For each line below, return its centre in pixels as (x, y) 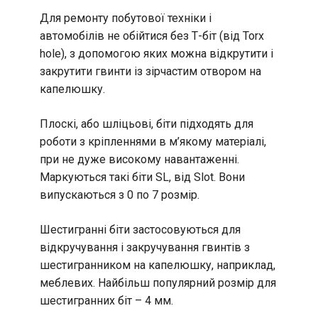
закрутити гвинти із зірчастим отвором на (150, 71)
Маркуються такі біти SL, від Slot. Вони (142, 177)
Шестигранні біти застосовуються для (140, 229)
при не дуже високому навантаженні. (139, 159)
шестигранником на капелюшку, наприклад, (158, 265)
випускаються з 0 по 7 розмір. (120, 194)
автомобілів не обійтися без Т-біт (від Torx (152, 35)
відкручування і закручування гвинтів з (145, 247)
